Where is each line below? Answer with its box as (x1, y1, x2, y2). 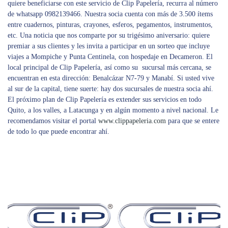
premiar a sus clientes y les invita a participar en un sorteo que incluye (8, 42, 210, 50)
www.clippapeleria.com (98, 117, 166, 125)
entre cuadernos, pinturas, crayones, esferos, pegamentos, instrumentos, (8, 20, 213, 28)
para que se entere (166, 117, 219, 125)
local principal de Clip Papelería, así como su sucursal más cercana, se (8, 63, 211, 71)
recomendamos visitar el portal (8, 117, 98, 125)
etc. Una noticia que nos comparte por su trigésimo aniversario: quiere (8, 31, 210, 39)
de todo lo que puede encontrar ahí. (8, 127, 109, 135)
